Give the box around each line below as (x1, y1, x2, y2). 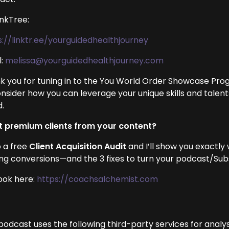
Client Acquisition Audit (29, 141, 127, 152)
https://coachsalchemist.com (37, 173, 158, 185)
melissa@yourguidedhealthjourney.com (5, 55, 164, 66)
